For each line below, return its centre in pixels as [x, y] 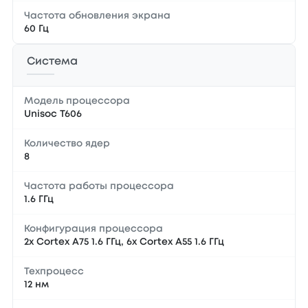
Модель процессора [77, 101]
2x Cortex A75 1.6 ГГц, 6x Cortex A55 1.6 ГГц [124, 242]
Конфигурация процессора [93, 229]
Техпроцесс [54, 272]
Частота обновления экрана [97, 16]
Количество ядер [67, 144]
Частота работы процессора [99, 186]
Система [52, 62]
